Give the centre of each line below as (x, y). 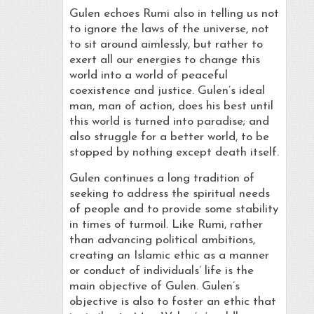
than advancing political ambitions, (162, 240)
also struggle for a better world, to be (169, 137)
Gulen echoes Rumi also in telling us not (174, 14)
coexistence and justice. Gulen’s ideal (167, 91)
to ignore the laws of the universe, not (169, 29)
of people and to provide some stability (173, 210)
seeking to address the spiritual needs (169, 194)
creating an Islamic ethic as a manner (169, 256)
